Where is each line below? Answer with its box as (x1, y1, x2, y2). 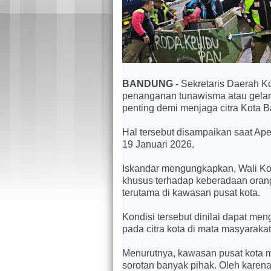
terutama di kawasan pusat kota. (122, 187, 263, 198)
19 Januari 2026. (122, 139, 194, 149)
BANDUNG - (122, 78, 181, 89)
